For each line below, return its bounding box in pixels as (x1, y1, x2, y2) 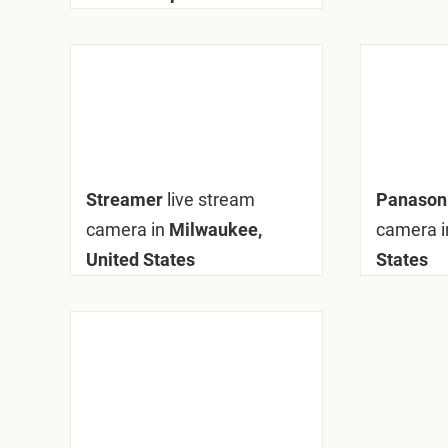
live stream (167, 189, 256, 210)
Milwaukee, (165, 219, 263, 240)
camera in (86, 219, 166, 240)
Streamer (86, 189, 168, 210)
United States (86, 249, 196, 270)
